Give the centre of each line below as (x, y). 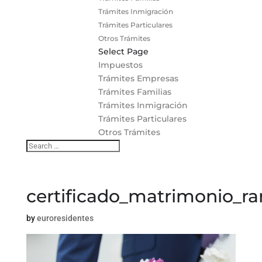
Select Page (123, 51)
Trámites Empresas (138, 78)
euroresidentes (65, 218)
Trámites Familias (135, 92)
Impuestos (120, 65)
